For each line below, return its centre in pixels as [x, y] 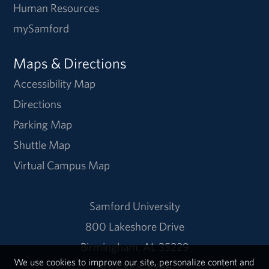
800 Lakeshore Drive [134, 227]
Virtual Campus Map [62, 165]
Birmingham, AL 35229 [134, 247]
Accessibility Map [55, 84]
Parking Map [43, 125]
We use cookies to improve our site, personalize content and [134, 261]
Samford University [134, 206]
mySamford [41, 29]
